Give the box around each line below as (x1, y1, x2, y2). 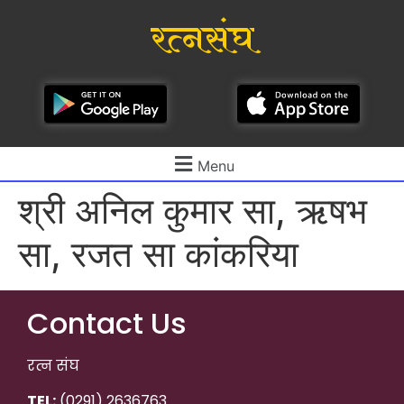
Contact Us (27, 303, 187, 344)
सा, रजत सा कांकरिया (18, 232, 298, 277)
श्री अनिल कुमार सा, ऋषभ (18, 188, 367, 234)
